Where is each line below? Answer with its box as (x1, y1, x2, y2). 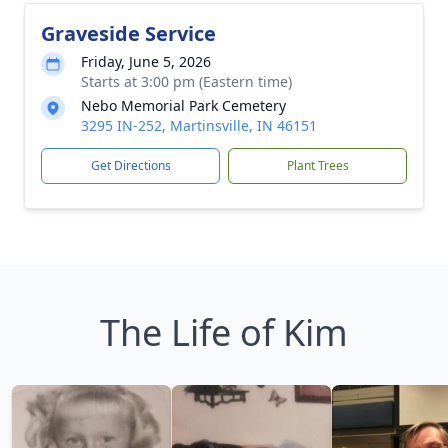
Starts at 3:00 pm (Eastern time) (81, 72, 292, 91)
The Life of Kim (100, 308, 348, 357)
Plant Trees (286, 157, 349, 174)
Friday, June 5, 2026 (81, 52, 211, 71)
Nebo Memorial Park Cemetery (81, 96, 286, 115)
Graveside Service (41, 20, 216, 47)
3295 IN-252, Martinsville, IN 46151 (81, 116, 317, 135)
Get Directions (90, 157, 171, 174)
